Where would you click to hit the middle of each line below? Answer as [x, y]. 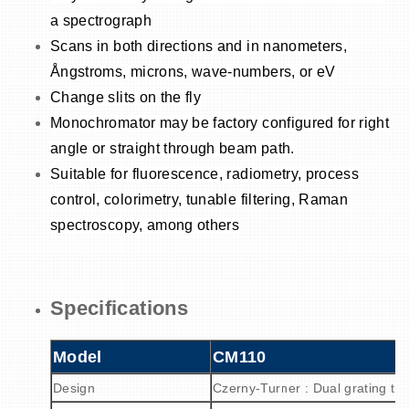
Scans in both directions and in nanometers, [199, 46]
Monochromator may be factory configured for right [220, 122]
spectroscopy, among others [145, 225]
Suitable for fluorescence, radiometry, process [205, 173]
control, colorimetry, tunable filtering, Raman [199, 199]
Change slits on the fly [126, 97]
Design [74, 388]
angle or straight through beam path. [173, 148]
